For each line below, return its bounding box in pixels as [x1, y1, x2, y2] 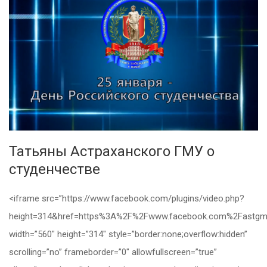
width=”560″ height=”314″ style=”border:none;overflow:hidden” [9, 229, 247, 240]
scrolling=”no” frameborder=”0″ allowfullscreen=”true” [9, 247, 217, 258]
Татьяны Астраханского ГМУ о [9, 143, 215, 160]
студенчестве [9, 161, 100, 178]
